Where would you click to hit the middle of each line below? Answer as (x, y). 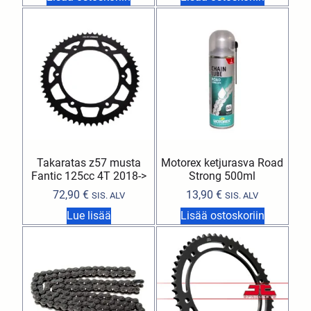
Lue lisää (89, 216)
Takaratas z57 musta (89, 163)
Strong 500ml (222, 176)
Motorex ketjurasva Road (222, 163)
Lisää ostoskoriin (222, 216)
